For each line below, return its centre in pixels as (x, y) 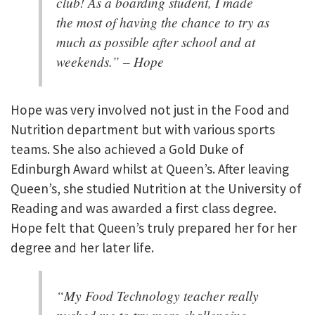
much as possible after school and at (156, 42)
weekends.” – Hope (110, 62)
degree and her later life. (82, 247)
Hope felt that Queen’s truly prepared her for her (154, 227)
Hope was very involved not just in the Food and (150, 109)
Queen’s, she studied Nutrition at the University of (156, 188)
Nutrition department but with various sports (143, 129)
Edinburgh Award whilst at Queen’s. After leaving (150, 168)
